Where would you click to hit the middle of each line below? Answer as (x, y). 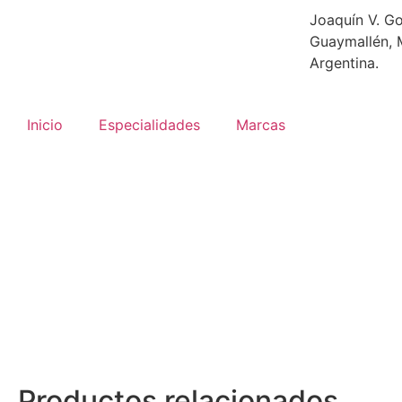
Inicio (45, 125)
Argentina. (344, 63)
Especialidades (149, 125)
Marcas (261, 125)
